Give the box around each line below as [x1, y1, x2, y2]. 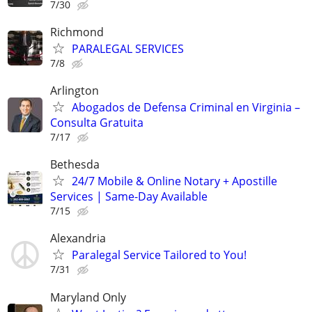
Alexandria [50, 231, 106, 247]
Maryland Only [50, 289, 126, 305]
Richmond [50, 24, 104, 40]
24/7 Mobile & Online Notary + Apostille [72, 173, 277, 189]
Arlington [50, 83, 99, 98]
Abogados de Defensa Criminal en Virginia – [72, 100, 300, 115]
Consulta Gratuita [50, 115, 143, 130]
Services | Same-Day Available [50, 189, 208, 205]
